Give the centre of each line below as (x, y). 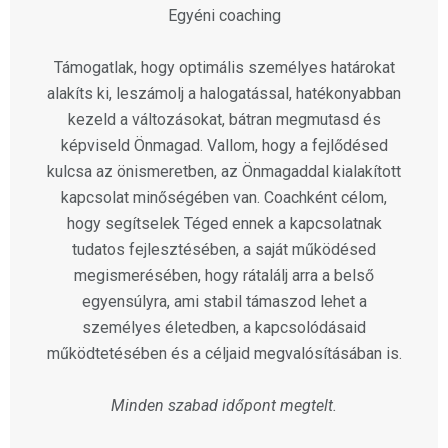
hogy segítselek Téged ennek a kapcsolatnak (224, 224)
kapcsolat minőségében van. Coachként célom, (224, 198)
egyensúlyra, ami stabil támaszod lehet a (224, 302)
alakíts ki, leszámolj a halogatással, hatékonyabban (224, 94)
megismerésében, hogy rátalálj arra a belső (224, 276)
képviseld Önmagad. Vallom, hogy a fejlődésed (224, 146)
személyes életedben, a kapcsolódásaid (224, 328)
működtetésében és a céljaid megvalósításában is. (224, 354)
